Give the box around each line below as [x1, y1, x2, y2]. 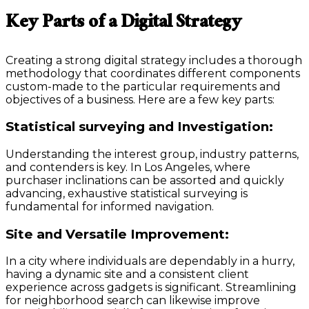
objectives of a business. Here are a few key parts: [6, 92, 275, 106]
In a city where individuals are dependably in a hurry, [6, 255, 295, 268]
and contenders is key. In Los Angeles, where [6, 161, 250, 174]
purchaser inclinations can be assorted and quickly [6, 174, 284, 187]
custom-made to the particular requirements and [6, 79, 281, 93]
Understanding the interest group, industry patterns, [6, 148, 299, 161]
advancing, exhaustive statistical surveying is [6, 187, 248, 200]
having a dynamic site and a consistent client [6, 268, 249, 281]
